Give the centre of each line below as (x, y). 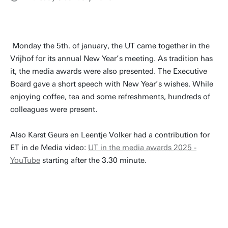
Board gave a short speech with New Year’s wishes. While (112, 84)
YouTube (25, 160)
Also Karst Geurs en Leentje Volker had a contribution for (110, 135)
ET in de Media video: (49, 148)
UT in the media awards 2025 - (142, 148)
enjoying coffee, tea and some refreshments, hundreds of (110, 97)
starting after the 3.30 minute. (94, 160)
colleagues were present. (54, 109)
